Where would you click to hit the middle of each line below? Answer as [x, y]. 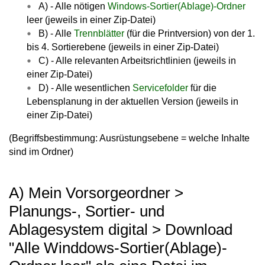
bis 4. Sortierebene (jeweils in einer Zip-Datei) [123, 47]
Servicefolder [160, 88]
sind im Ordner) [41, 152]
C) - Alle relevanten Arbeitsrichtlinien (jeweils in [137, 61]
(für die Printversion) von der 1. [190, 34]
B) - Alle [56, 34]
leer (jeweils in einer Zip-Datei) [91, 20]
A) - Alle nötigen [73, 7]
